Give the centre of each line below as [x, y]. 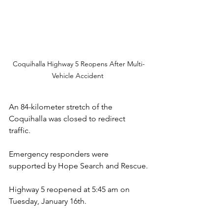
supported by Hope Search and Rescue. [78, 166]
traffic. [20, 131]
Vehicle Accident [79, 76]
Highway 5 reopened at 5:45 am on [70, 190]
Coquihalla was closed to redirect [68, 119]
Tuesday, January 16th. [48, 201]
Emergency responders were [60, 154]
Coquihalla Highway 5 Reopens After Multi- [79, 64]
